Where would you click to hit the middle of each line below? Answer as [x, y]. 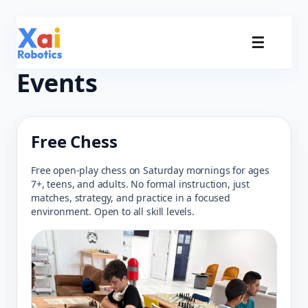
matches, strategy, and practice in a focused [131, 198]
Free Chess [74, 141]
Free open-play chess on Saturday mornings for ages [150, 170]
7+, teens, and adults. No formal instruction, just [140, 184]
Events [57, 83]
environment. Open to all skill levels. [113, 211]
